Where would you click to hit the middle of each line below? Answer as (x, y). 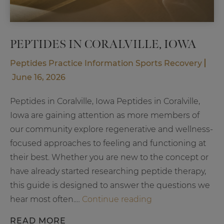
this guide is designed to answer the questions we (110, 185)
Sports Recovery (168, 63)
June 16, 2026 (39, 77)
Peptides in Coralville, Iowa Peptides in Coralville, (105, 101)
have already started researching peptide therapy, (108, 171)
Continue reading (117, 199)
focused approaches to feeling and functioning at (108, 143)
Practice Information (90, 63)
